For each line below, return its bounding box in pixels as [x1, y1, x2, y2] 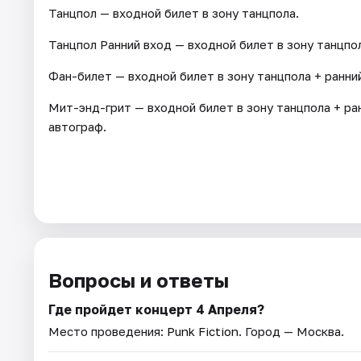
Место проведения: [48, 324, 167, 339]
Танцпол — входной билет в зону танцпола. [48, 6, 299, 21]
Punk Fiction [167, 324, 239, 339]
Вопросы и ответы [48, 268, 229, 293]
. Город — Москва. [239, 324, 344, 339]
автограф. [48, 119, 106, 135]
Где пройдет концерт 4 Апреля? [48, 301, 264, 318]
